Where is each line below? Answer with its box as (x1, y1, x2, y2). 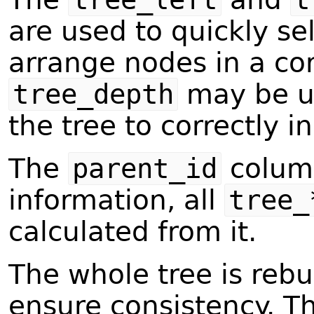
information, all (8, 184, 224, 217)
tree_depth (12, 78, 174, 111)
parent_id (71, 153, 217, 185)
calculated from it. (8, 216, 257, 248)
